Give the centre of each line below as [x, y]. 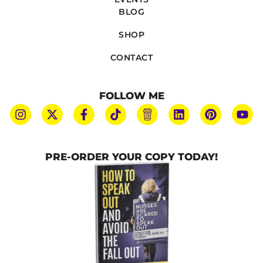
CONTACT [131, 57]
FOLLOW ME [131, 95]
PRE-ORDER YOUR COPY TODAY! [131, 156]
